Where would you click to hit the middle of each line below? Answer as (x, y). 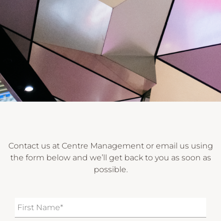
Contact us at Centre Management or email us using (110, 146)
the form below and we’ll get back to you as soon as (110, 157)
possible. (110, 169)
